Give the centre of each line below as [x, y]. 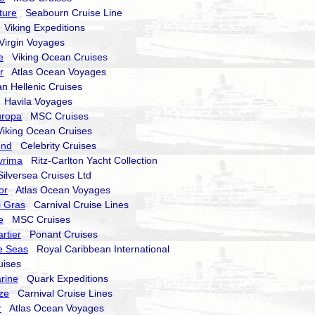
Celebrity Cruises [54, 146]
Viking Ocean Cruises [56, 57]
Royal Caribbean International [99, 249]
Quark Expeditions [63, 278]
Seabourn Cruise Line [70, 13]
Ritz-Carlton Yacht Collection [90, 160]
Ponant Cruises [59, 234]
